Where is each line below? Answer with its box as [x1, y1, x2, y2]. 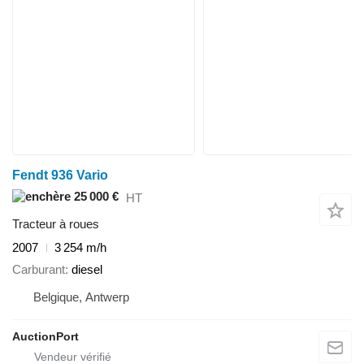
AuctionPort [12, 329, 79, 343]
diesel [71, 262, 102, 276]
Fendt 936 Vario [12, 168, 108, 183]
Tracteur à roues [12, 217, 99, 232]
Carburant [12, 262, 65, 276]
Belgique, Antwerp [33, 289, 129, 304]
